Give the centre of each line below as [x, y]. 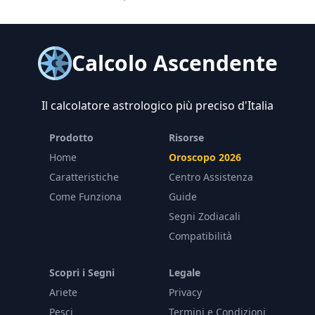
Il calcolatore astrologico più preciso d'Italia [157, 105]
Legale [185, 272]
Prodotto [71, 137]
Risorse [186, 137]
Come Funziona [85, 197]
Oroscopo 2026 [205, 157]
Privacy [185, 292]
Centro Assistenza [211, 177]
